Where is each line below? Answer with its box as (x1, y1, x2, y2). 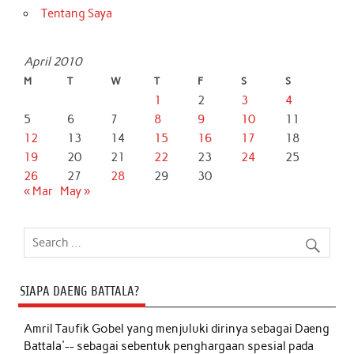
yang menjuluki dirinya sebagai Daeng (126, 321, 330, 336)
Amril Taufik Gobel (24, 321, 127, 336)
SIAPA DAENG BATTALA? (19, 283, 139, 299)
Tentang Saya (40, 6, 112, 21)
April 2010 (24, 54, 82, 69)
